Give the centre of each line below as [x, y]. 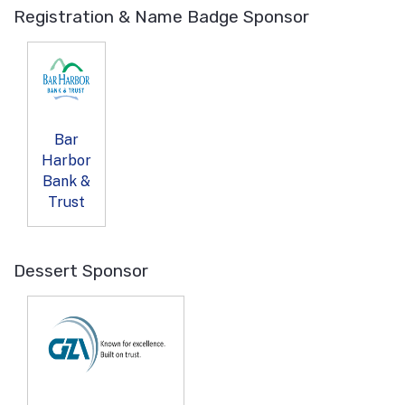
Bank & [66, 181]
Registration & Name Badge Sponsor [161, 17]
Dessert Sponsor [81, 270]
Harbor [66, 160]
